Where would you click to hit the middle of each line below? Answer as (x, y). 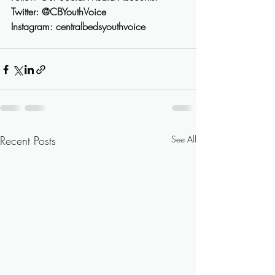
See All (184, 139)
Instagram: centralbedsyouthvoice (78, 27)
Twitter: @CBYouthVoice (60, 12)
